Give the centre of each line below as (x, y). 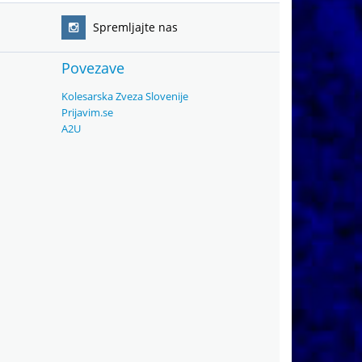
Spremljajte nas (134, 27)
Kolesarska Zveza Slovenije (125, 96)
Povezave (93, 68)
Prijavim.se (87, 112)
